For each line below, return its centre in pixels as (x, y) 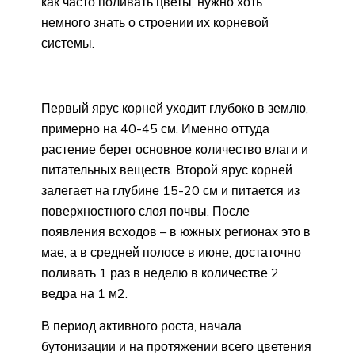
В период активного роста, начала (141, 325)
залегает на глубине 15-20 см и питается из (170, 190)
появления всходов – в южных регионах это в (176, 231)
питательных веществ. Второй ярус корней (167, 169)
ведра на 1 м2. (84, 293)
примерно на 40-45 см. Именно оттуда (155, 128)
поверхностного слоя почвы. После (145, 210)
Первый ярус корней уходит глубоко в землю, (175, 107)
